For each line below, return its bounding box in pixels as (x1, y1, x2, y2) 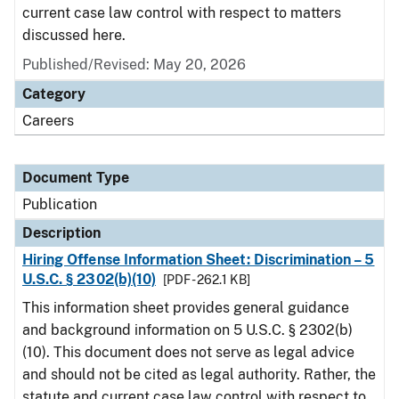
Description (22, 224, 101, 241)
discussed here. (22, 27, 126, 44)
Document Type (22, 169, 129, 186)
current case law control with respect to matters (22, 4, 341, 21)
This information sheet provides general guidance (22, 299, 349, 316)
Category (22, 85, 85, 102)
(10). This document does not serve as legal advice (22, 344, 354, 361)
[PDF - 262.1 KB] (162, 273, 250, 287)
